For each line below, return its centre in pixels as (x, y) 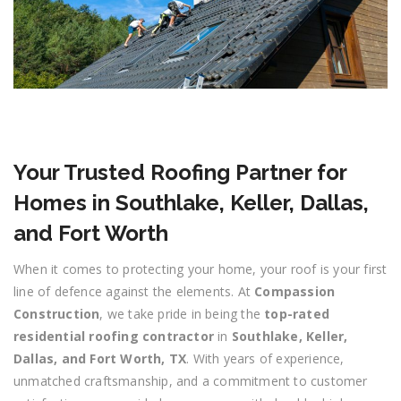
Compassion (295, 291)
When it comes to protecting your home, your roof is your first (200, 269)
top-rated (297, 313)
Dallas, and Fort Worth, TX (100, 358)
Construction (57, 313)
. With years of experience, (265, 358)
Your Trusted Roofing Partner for (180, 172)
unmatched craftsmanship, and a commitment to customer (191, 380)
